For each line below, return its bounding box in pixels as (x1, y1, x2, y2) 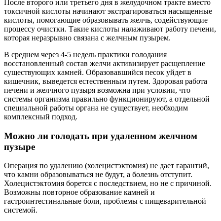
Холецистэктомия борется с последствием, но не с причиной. (4, 179, 212, 188)
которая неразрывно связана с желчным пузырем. (4, 34, 171, 42)
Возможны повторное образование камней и (4, 188, 155, 197)
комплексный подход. (4, 112, 77, 121)
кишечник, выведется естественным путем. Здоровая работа (4, 77, 207, 86)
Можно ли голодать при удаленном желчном (4, 130, 197, 141)
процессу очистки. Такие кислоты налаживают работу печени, (4, 25, 216, 34)
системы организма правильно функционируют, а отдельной (4, 95, 210, 104)
